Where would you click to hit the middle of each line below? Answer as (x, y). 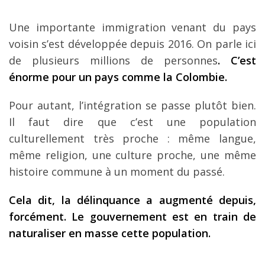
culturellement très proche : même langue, (132, 138)
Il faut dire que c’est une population (132, 122)
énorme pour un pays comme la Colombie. (118, 77)
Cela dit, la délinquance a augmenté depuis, (132, 200)
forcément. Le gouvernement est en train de (132, 216)
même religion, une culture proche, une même (132, 155)
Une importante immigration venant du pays (132, 27)
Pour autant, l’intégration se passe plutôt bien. (132, 105)
